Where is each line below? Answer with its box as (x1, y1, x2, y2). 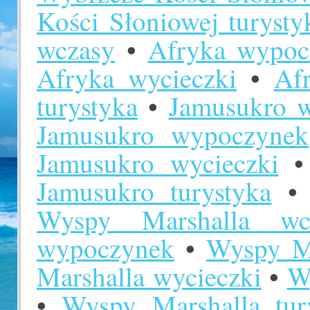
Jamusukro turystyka (37, 173, 272, 209)
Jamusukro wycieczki (37, 145, 279, 181)
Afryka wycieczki (37, 60, 237, 95)
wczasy (37, 31, 115, 67)
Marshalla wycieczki (37, 258, 262, 294)
